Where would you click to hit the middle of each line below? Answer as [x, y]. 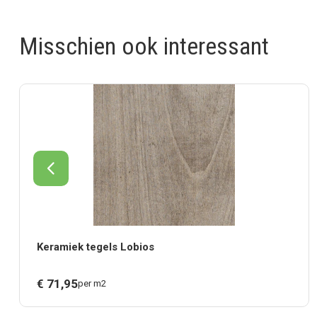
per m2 [92, 283]
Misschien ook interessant [144, 46]
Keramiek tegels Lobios [96, 247]
